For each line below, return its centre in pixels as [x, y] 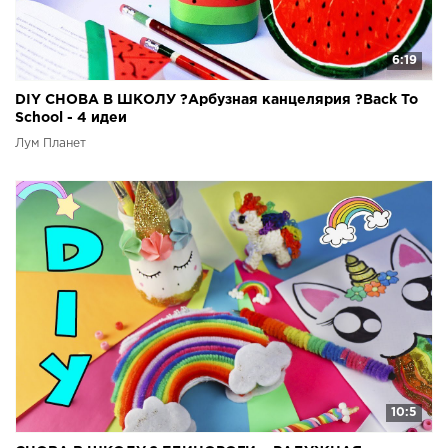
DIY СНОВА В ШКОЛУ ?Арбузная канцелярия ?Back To [216, 99]
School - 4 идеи [71, 117]
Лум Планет [50, 143]
